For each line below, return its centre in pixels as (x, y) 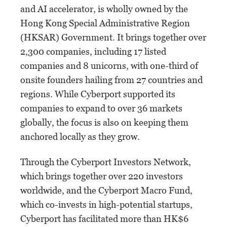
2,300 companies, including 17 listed (93, 51)
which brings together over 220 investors (102, 176)
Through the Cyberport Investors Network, (106, 162)
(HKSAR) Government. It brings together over (113, 37)
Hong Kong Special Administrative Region (105, 23)
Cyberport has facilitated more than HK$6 (104, 218)
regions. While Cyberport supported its (98, 94)
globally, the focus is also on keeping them (104, 122)
